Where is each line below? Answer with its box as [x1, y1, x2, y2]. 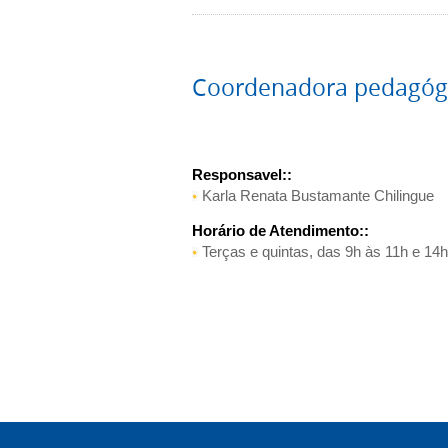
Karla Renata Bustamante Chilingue [202, 187, 434, 204]
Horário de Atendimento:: [192, 222, 369, 239]
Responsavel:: [192, 166, 292, 183]
